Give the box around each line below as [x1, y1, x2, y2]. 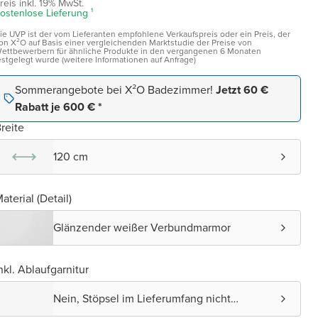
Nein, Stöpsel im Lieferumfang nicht [53, 290, 231, 307]
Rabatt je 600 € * [15, 99, 102, 115]
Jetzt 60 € [216, 82, 268, 98]
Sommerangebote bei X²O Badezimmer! [15, 82, 216, 98]
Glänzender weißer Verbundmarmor [53, 219, 231, 236]
